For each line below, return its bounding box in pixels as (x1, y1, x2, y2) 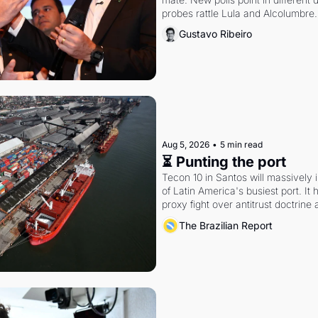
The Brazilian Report (178, 219, 273, 231)
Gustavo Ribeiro (178, 28, 252, 40)
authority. (161, 212, 204, 224)
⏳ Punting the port (161, 153, 286, 171)
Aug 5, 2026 (161, 139, 209, 150)
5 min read (219, 139, 263, 150)
